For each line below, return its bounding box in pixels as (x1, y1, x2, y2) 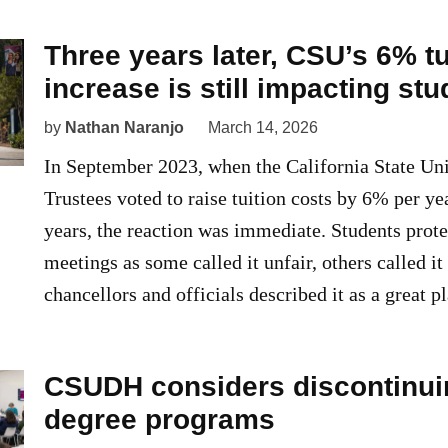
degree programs (44, 404, 275, 436)
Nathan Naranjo (65, 119, 184, 137)
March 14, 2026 (208, 119, 318, 137)
